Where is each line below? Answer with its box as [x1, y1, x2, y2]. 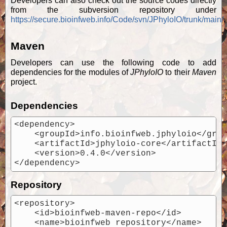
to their [163, 67, 192, 77]
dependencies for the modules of [11, 67, 130, 77]
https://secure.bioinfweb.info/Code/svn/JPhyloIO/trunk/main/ [11, 15, 223, 24]
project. [11, 77, 37, 86]
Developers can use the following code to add [11, 58, 216, 67]
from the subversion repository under [11, 6, 216, 15]
